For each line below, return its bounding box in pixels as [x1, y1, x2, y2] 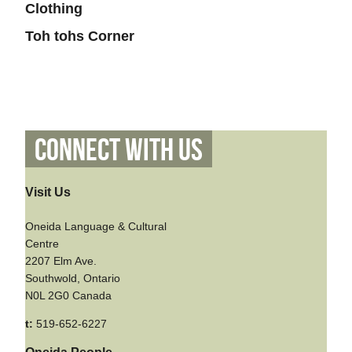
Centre [25, 236, 59, 250]
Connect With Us [35, 131, 203, 170]
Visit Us [25, 185, 71, 199]
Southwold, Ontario [25, 271, 120, 284]
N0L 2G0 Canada [25, 288, 112, 302]
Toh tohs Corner [25, 27, 134, 44]
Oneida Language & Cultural [25, 219, 167, 233]
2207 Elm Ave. [25, 254, 97, 267]
